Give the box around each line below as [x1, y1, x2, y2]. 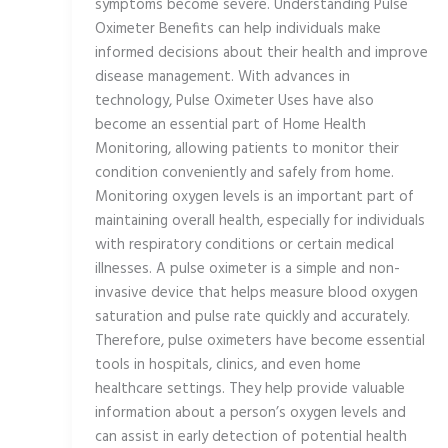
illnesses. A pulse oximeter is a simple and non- [94, 257, 400, 282]
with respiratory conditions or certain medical [94, 233, 394, 258]
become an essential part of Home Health [94, 113, 366, 138]
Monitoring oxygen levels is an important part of [94, 185, 414, 210]
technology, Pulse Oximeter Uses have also [94, 89, 374, 114]
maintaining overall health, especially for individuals [94, 209, 425, 234]
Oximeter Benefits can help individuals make [94, 17, 381, 42]
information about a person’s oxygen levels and [94, 401, 406, 426]
